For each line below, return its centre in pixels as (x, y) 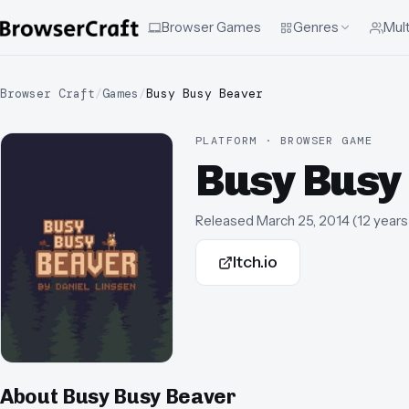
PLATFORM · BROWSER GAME (284, 141)
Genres (316, 27)
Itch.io (255, 262)
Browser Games (211, 27)
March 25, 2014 (303, 221)
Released (225, 221)
